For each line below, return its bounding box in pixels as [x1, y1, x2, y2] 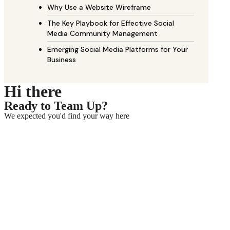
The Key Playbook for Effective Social [47, 18, 174, 28]
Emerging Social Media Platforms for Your [47, 45, 188, 54]
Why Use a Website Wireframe [47, 3, 151, 12]
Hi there [4, 82, 62, 101]
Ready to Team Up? [4, 99, 108, 113]
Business [47, 55, 76, 65]
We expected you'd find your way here [4, 111, 129, 121]
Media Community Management [47, 29, 158, 39]
